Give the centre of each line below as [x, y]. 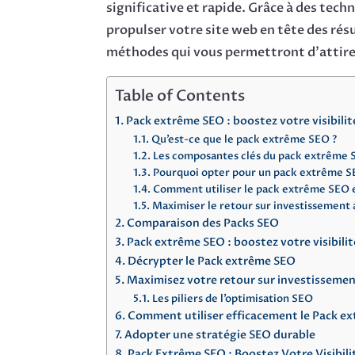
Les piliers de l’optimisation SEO [232, 299]
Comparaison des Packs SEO [203, 223]
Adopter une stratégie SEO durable [220, 335]
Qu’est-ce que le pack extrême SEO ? [244, 140]
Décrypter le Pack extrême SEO [212, 261]
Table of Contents [180, 96]
